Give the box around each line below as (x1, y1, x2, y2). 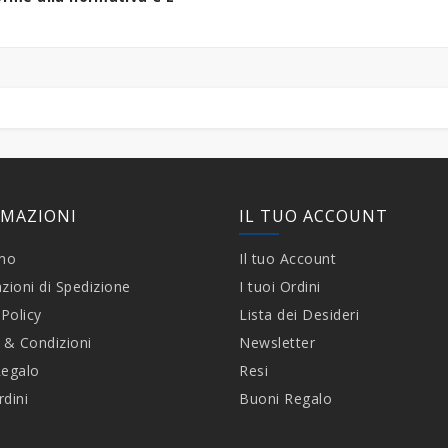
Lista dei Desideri (239, 305, 359, 325)
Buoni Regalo (239, 389, 332, 409)
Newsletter (239, 333, 315, 353)
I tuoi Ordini (239, 277, 321, 297)
